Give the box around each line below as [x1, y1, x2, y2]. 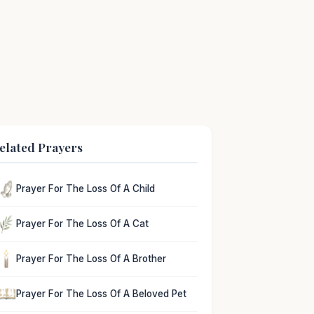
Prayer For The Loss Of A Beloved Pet [16, 287, 187, 299]
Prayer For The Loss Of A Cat [16, 218, 149, 230]
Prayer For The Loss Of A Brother [16, 252, 167, 264]
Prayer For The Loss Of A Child [16, 183, 156, 195]
